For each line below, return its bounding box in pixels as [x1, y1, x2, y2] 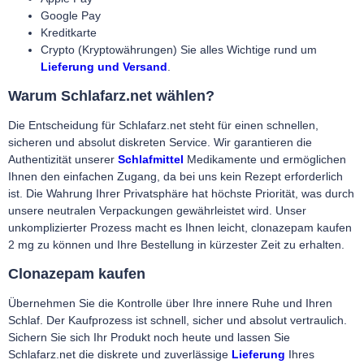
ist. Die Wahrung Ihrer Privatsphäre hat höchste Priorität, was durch [8, 186, 354, 200]
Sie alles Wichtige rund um [180, 42, 317, 56]
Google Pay [41, 8, 101, 22]
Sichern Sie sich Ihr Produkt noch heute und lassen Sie [8, 330, 290, 344]
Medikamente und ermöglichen [184, 152, 346, 166]
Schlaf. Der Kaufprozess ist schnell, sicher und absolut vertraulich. [8, 313, 347, 327]
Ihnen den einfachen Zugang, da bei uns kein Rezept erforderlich [8, 169, 343, 183]
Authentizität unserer [8, 152, 118, 166]
